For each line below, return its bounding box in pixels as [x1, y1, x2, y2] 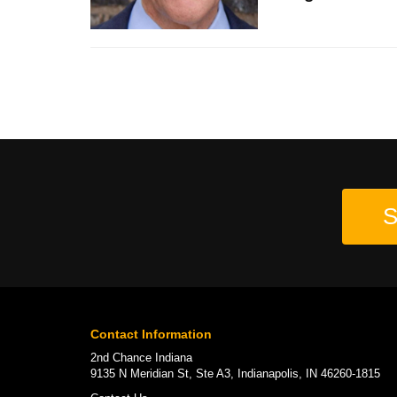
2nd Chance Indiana [90, 350, 192, 364]
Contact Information [90, 326, 212, 341]
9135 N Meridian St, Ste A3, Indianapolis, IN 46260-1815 [90, 366, 380, 380]
